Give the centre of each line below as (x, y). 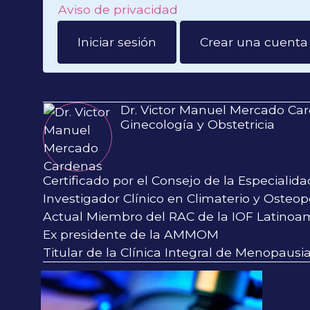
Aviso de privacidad (118, 9)
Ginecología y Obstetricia (198, 124)
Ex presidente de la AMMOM (131, 234)
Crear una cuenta (254, 42)
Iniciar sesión (117, 42)
